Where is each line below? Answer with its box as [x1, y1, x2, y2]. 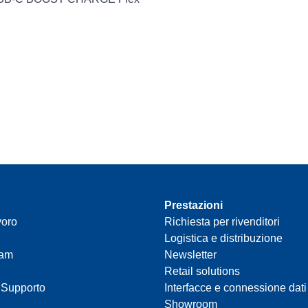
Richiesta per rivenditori [164, 216, 280, 228]
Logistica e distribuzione [164, 232, 283, 245]
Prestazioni [164, 199, 223, 212]
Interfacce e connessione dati [164, 282, 307, 294]
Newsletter [164, 249, 217, 261]
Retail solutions [164, 265, 240, 278]
